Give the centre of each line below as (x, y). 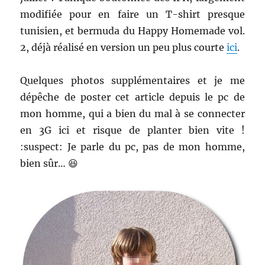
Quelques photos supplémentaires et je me (132, 80)
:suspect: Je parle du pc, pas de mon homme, (132, 147)
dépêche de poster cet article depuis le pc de (132, 97)
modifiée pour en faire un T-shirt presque (132, 14)
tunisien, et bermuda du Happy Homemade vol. (132, 31)
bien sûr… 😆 (49, 163)
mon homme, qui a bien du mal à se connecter (132, 114)
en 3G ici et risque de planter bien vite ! (132, 130)
